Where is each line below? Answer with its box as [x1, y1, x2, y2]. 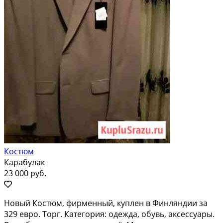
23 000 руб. [4, 167, 46, 179]
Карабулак [4, 156, 45, 168]
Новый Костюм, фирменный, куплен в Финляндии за [4, 197, 208, 209]
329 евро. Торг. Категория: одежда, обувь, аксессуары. [4, 208, 215, 220]
